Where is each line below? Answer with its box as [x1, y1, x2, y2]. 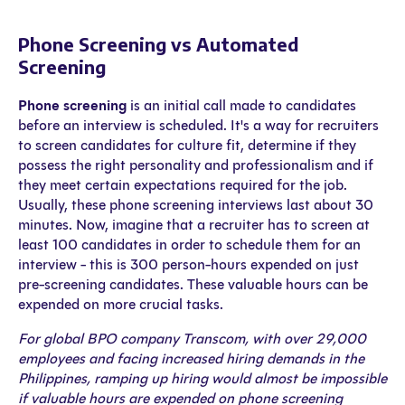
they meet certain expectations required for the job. [18, 175, 347, 193]
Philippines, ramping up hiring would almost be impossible [18, 369, 387, 387]
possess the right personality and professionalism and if [18, 155, 373, 174]
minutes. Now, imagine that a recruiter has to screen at [18, 215, 370, 233]
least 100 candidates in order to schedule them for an [18, 235, 361, 253]
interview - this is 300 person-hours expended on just [18, 255, 359, 273]
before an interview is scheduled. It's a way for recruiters [18, 116, 379, 134]
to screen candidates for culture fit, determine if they [18, 136, 356, 154]
